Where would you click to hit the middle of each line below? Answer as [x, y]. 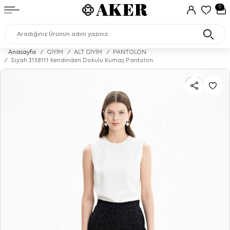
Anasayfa [22, 52]
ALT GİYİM [88, 52]
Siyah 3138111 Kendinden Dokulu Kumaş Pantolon [82, 61]
